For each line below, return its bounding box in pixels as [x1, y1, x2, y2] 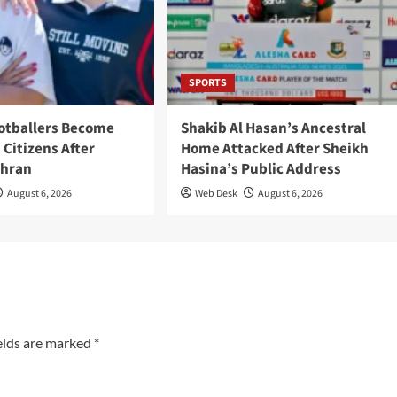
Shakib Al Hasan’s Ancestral [180, 118, 366, 140]
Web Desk [194, 186, 237, 202]
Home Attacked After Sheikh [180, 138, 369, 160]
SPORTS [188, 75, 227, 91]
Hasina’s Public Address [180, 159, 341, 181]
